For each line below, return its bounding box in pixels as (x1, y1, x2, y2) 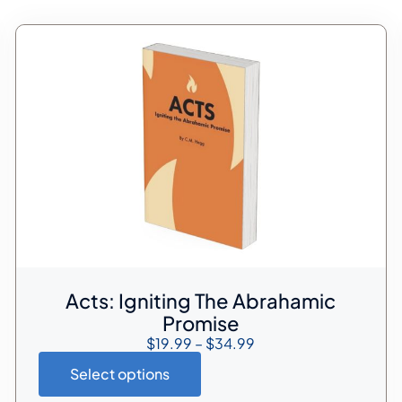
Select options (69, 364, 170, 384)
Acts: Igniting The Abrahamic (66, 288, 336, 313)
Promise (162, 310, 240, 336)
